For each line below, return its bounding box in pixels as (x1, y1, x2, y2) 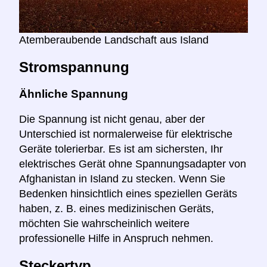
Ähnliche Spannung (19, 87, 128, 100)
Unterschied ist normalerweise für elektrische (19, 128, 232, 141)
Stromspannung (19, 58, 129, 75)
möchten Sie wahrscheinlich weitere (19, 218, 190, 230)
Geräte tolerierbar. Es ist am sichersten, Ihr (19, 143, 223, 156)
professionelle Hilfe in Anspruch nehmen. (19, 232, 213, 245)
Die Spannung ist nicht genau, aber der (19, 113, 205, 126)
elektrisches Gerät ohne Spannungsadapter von (19, 158, 246, 170)
